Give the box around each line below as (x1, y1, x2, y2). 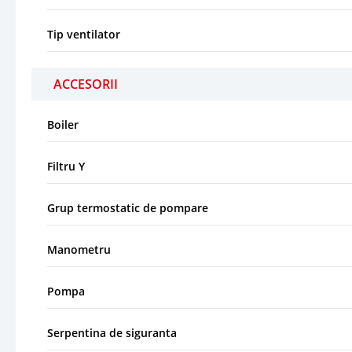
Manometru (47, 241, 111, 257)
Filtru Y (47, 158, 85, 174)
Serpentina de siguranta (47, 324, 177, 340)
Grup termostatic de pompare (47, 200, 208, 215)
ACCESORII (53, 75, 118, 93)
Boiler (47, 116, 79, 132)
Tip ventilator (47, 26, 120, 42)
